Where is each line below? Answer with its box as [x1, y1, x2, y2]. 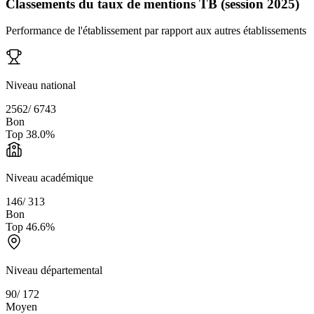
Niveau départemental [6, 264, 102, 277]
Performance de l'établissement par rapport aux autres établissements [6, 25, 306, 37]
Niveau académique [6, 172, 93, 184]
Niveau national [6, 79, 76, 92]
